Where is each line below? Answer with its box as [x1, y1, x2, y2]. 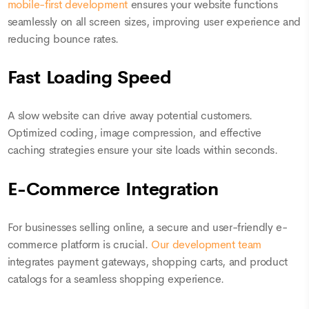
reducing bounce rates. [7, 32, 119, 46]
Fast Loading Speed [7, 66, 172, 90]
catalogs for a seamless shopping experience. [7, 272, 225, 286]
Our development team [151, 237, 261, 252]
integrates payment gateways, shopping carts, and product [7, 255, 288, 269]
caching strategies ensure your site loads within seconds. [7, 143, 278, 158]
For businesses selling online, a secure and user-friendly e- [7, 220, 288, 235]
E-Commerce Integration [7, 177, 219, 201]
